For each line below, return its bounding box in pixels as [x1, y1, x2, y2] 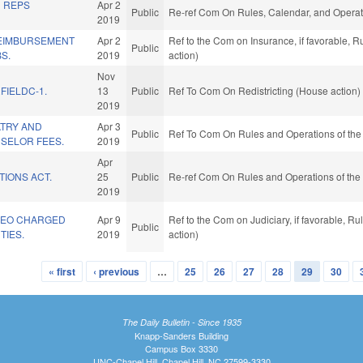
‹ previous [92, 264, 139, 280]
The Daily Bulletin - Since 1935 [122, 315, 241, 328]
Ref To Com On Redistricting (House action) [169, 83, 361, 98]
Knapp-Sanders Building [135, 328, 228, 342]
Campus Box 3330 [145, 341, 218, 355]
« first [48, 264, 75, 280]
